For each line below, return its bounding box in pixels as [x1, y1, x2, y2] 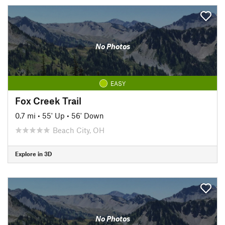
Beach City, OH [53, 125, 104, 135]
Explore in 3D [15, 150, 52, 157]
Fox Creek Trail [15, 94, 81, 106]
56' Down [71, 110, 104, 120]
